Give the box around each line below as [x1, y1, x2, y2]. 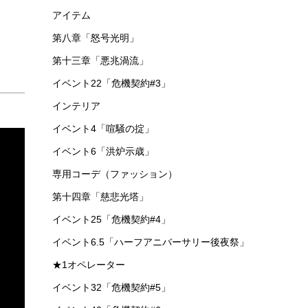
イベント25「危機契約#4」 [52, 214, 170, 225]
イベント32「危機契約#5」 [52, 282, 170, 293]
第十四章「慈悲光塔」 [52, 191, 148, 202]
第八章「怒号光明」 [52, 32, 139, 43]
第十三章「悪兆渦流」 [52, 55, 148, 66]
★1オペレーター [52, 259, 125, 270]
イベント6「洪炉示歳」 [52, 146, 154, 157]
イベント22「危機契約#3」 [52, 78, 170, 89]
